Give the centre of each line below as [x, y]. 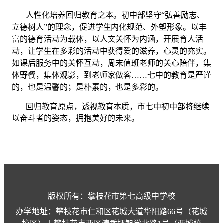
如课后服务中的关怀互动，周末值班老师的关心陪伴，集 [111, 63]
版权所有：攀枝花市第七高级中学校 [111, 196]
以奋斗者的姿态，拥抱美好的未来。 [75, 118]
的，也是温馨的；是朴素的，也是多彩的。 [87, 87]
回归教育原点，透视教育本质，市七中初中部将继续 [117, 107]
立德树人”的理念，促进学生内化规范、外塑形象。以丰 [109, 27]
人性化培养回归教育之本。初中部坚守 [93, 15]
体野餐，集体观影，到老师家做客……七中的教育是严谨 [111, 75]
